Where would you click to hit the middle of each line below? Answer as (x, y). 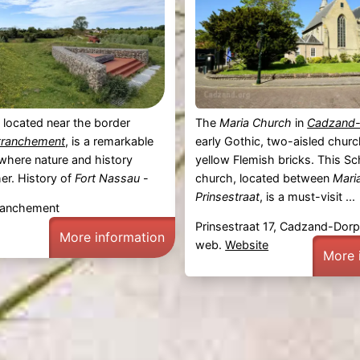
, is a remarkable (109, 141)
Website (247, 245)
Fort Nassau (107, 178)
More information (112, 237)
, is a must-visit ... (308, 197)
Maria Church (256, 123)
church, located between (264, 178)
